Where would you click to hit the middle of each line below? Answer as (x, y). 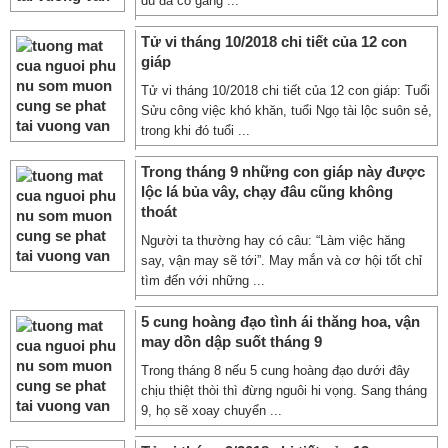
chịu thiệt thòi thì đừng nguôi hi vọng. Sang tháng (284, 390)
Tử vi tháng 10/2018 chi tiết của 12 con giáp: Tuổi (285, 90)
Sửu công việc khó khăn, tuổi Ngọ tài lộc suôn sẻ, (286, 110)
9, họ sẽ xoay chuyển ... (211, 410)
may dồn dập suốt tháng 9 (231, 341)
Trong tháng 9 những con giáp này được (283, 171)
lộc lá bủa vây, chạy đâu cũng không (267, 191)
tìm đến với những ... (203, 280)
